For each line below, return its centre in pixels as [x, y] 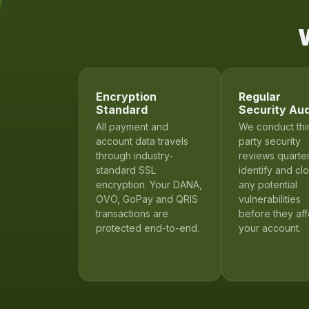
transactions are [132, 213]
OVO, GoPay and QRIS [147, 199]
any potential [268, 184]
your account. [269, 228]
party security [269, 141]
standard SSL [126, 170]
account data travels [142, 141]
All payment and [132, 126]
